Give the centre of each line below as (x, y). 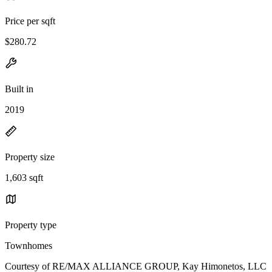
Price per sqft (30, 21)
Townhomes (29, 245)
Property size (30, 157)
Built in (19, 89)
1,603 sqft (24, 177)
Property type (31, 225)
